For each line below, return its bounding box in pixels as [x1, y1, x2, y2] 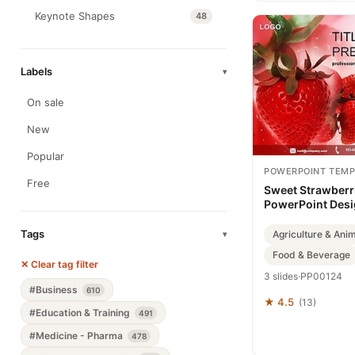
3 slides [264, 270, 298, 282]
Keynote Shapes [35, 10, 115, 22]
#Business [29, 284, 80, 296]
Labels [21, 65, 52, 78]
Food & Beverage [273, 249, 350, 261]
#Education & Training [29, 307, 132, 319]
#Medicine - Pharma [29, 330, 125, 342]
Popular [27, 150, 64, 162]
